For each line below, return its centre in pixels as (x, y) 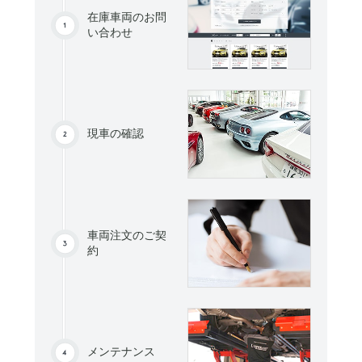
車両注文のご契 (126, 236)
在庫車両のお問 (126, 17)
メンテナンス (121, 352)
